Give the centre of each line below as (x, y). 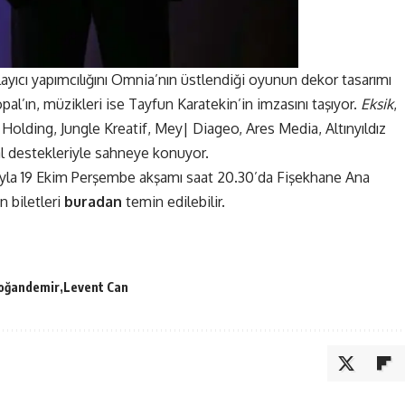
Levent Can (96, 287)
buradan (93, 201)
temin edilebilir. (174, 201)
